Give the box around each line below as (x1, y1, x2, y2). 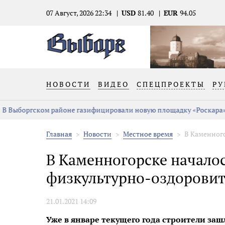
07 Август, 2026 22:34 (46, 8, 111, 18)
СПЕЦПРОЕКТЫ (137, 79, 205, 89)
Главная (46, 129, 72, 139)
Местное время (123, 129, 173, 139)
